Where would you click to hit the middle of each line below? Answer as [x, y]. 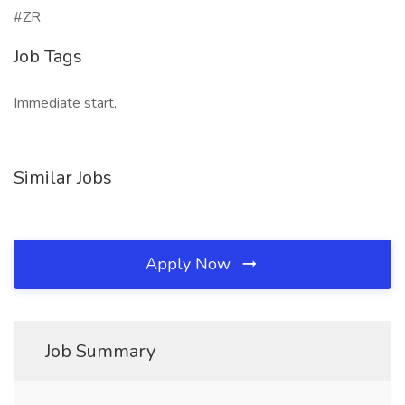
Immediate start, [65, 103]
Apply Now [190, 264]
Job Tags [48, 57]
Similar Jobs [63, 178]
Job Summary [100, 351]
